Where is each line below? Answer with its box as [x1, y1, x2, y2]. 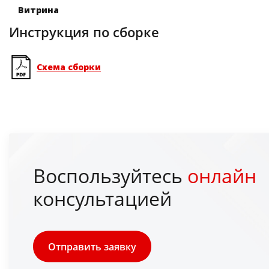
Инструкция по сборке [9, 23, 159, 41]
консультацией [33, 185, 172, 211]
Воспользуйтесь [33, 162, 187, 189]
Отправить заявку [48, 240, 136, 253]
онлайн [187, 162, 256, 189]
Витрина [18, 4, 59, 16]
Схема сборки [37, 61, 101, 73]
